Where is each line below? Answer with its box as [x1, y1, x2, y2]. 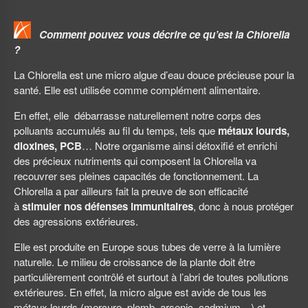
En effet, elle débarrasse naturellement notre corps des [14, 108, 261, 123]
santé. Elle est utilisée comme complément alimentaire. [14, 82, 261, 98]
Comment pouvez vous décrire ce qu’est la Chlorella [39, 26, 289, 42]
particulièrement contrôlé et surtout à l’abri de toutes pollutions [14, 269, 289, 285]
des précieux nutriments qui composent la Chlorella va [14, 153, 256, 168]
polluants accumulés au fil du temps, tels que [14, 123, 218, 138]
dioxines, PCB [14, 138, 82, 154]
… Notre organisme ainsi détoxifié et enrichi [82, 138, 277, 153]
